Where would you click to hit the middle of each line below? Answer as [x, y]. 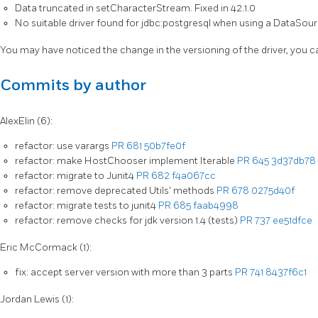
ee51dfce [292, 221]
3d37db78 [294, 161]
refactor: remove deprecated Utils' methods [116, 191]
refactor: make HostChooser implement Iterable [126, 161]
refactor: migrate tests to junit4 [87, 206]
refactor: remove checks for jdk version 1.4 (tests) [127, 221]
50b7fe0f [165, 146]
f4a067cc [194, 176]
